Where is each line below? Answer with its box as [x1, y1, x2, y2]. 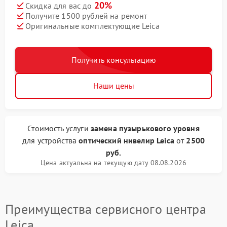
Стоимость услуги [27, 123, 91, 133]
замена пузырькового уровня [90, 123, 200, 133]
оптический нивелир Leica [79, 135, 174, 145]
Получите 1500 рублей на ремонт [25, 10, 147, 21]
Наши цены [93, 81, 134, 91]
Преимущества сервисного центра [5, 201, 206, 217]
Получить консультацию [71, 55, 156, 65]
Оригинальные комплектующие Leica [25, 20, 160, 31]
